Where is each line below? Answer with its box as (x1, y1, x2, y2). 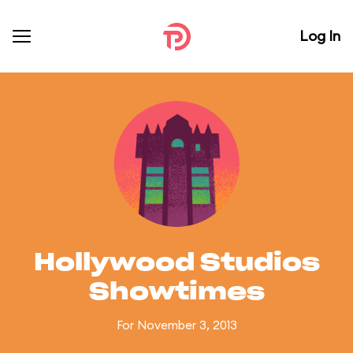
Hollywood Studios (33, 251, 320, 275)
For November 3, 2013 (116, 318, 237, 333)
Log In (299, 27, 340, 45)
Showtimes (88, 281, 265, 304)
